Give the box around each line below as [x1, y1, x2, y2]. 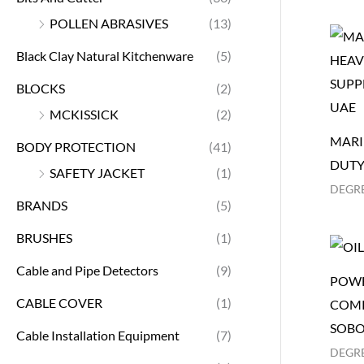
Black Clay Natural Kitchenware [16, 47, 193, 63]
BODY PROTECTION [16, 138, 136, 154]
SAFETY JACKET [50, 164, 145, 180]
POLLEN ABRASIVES [50, 15, 168, 31]
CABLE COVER [16, 294, 102, 310]
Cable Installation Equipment [16, 327, 180, 343]
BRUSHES [16, 229, 72, 245]
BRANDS [16, 197, 67, 213]
